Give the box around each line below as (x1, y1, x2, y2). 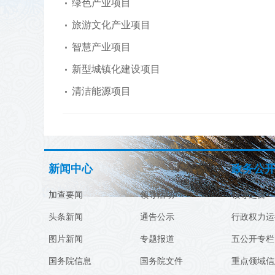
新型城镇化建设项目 (72, 63, 160, 74)
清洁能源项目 (72, 85, 131, 96)
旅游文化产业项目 (72, 19, 150, 30)
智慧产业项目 (72, 41, 131, 52)
